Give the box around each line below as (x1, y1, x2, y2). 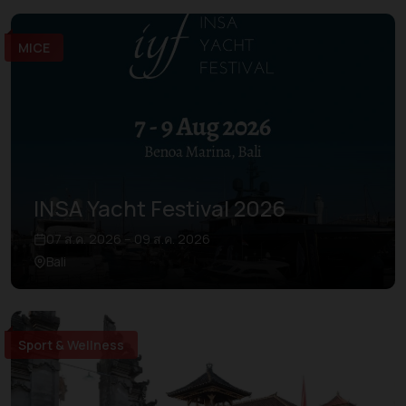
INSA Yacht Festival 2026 (34, 193, 285, 223)
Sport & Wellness (18, 336, 124, 353)
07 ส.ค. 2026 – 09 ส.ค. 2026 (46, 230, 210, 247)
